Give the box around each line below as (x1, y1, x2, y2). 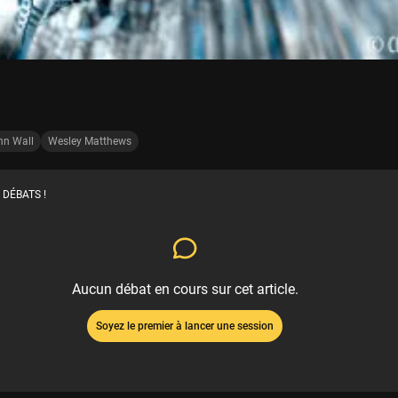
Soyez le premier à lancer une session (96, 320, 274, 333)
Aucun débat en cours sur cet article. (71, 281, 298, 298)
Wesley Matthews (48, 135, 131, 148)
